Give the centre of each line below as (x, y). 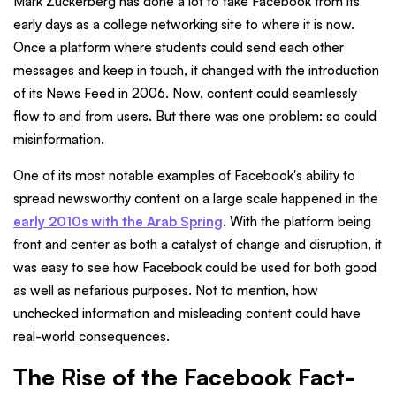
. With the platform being (297, 221)
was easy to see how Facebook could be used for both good (195, 267)
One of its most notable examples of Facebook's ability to (184, 175)
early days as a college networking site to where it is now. (184, 24)
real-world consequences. (91, 336)
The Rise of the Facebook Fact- (184, 376)
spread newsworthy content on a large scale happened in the (196, 198)
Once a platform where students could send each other (179, 47)
